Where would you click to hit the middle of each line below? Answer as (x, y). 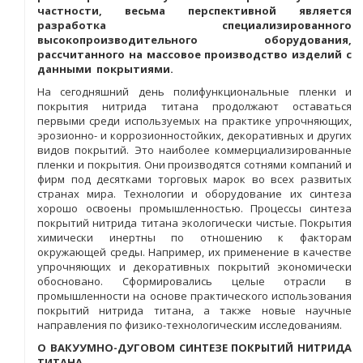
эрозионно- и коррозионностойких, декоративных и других (194, 135)
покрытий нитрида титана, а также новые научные (194, 310)
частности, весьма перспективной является (194, 11)
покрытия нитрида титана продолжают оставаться (194, 106)
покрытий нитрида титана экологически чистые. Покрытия (194, 223)
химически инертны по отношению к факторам (194, 237)
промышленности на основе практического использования (194, 296)
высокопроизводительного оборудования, (194, 40)
